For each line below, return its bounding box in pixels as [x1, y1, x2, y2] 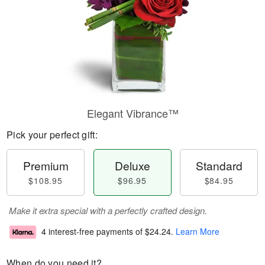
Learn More [176, 225, 219, 238]
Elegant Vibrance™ [86, 105, 179, 121]
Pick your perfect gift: [7, 128, 98, 141]
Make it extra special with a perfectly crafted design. [9, 204, 207, 216]
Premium [22, 157, 69, 173]
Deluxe [114, 157, 150, 173]
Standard [195, 157, 243, 173]
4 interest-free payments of [41, 225, 145, 238]
